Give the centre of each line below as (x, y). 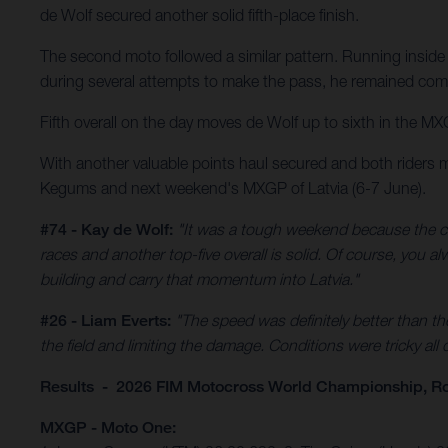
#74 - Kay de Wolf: (106, 230)
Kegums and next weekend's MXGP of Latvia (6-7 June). (233, 188)
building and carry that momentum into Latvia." (199, 279)
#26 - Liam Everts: (107, 321)
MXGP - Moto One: (108, 428)
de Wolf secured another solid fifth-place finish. (199, 15)
